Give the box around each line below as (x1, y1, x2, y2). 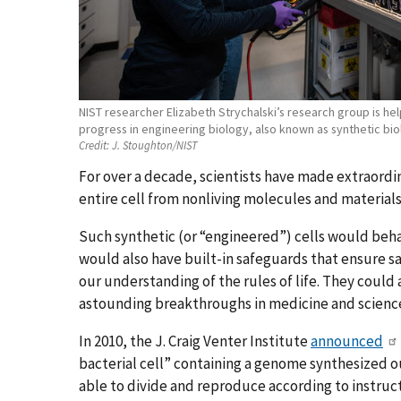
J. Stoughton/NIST (109, 138, 198, 153)
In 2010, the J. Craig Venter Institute (79, 331, 311, 351)
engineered (205, 226, 279, 247)
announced (311, 331, 383, 351)
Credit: (79, 138, 109, 153)
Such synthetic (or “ (79, 226, 205, 247)
